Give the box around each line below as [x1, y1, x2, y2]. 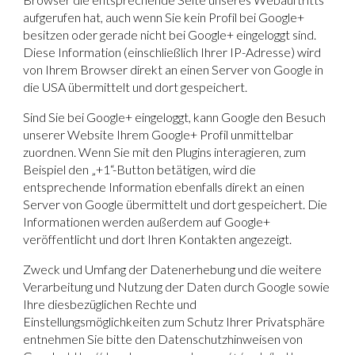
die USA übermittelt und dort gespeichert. [23, 78, 248, 94]
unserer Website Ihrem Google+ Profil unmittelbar [23, 126, 294, 142]
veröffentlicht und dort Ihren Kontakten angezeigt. [23, 231, 292, 246]
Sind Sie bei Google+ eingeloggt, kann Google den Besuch [23, 109, 326, 124]
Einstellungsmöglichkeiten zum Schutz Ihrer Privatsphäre [23, 313, 326, 329]
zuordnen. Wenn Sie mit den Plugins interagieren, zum [23, 143, 307, 159]
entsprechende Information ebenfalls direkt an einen [23, 178, 305, 194]
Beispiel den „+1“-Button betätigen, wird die [23, 161, 257, 177]
